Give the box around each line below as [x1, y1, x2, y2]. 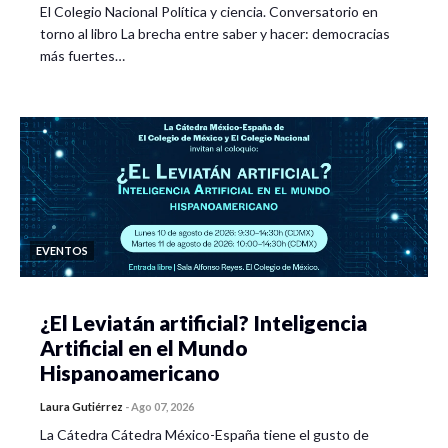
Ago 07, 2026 [131, 399, 194, 413]
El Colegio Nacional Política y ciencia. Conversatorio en [40, 2, 378, 20]
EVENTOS [36, 243, 88, 257]
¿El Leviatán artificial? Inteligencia [40, 309, 367, 335]
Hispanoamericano [40, 359, 220, 385]
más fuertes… [40, 46, 125, 64]
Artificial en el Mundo [40, 334, 248, 360]
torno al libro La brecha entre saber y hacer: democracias [40, 24, 390, 42]
